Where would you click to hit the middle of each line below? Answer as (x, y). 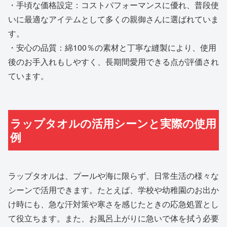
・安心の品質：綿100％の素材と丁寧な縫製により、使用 (112, 48)
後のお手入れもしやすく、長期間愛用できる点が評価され (113, 62)
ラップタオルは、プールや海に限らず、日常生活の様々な (113, 175)
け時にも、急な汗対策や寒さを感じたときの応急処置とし (113, 204)
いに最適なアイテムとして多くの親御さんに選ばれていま (113, 19)
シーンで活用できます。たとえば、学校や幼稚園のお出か (113, 190)
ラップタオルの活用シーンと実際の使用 (113, 123)
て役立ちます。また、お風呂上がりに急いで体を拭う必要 (113, 218)
